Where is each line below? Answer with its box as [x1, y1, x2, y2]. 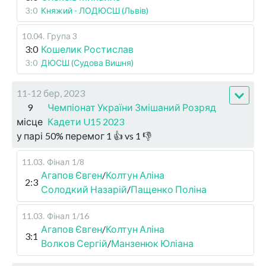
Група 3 [47, 31, 77, 42]
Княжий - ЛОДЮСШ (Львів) [41, 5, 148, 16]
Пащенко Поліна [131, 183, 207, 195]
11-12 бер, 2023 [17, 87, 85, 99]
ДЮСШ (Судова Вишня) [41, 58, 134, 68]
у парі [17, 130, 43, 142]
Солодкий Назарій [41, 183, 127, 195]
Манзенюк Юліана [111, 237, 194, 249]
